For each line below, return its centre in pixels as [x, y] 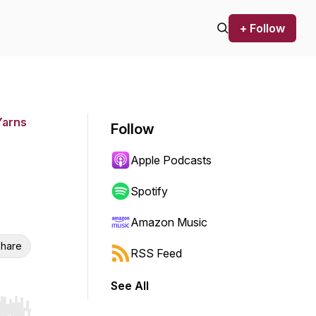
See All [130, 286]
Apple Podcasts [171, 160]
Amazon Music [169, 222]
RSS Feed [156, 253]
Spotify [149, 191]
